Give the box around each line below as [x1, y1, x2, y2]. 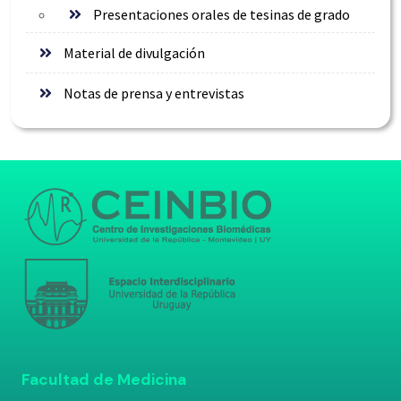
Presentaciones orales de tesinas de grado [92, 4, 350, 23]
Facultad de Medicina [21, 369, 186, 389]
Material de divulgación [63, 43, 205, 62]
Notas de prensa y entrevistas [63, 83, 244, 102]
